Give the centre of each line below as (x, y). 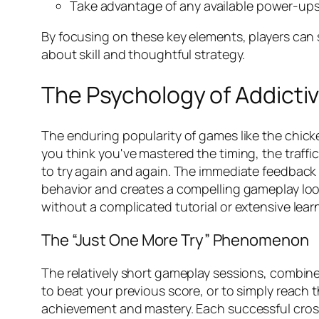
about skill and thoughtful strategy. (143, 54)
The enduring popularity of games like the (163, 135)
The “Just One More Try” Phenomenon (175, 240)
